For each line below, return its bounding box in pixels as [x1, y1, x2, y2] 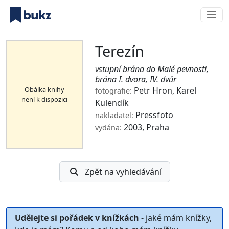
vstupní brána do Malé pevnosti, [95, 63, 209, 75]
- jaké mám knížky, [139, 212, 212, 223]
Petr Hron [134, 85, 172, 96]
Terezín [95, 41, 144, 61]
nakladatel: [95, 110, 133, 120]
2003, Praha [122, 122, 169, 133]
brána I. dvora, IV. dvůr [95, 74, 176, 85]
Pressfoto [135, 109, 173, 121]
